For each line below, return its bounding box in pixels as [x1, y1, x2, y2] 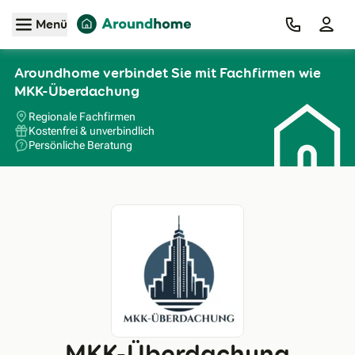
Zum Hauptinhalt [129, 10, 226, 28]
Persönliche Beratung [29, 138, 132, 151]
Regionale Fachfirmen [29, 109, 136, 123]
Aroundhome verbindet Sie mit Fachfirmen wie [14, 63, 321, 82]
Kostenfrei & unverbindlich [29, 124, 155, 137]
